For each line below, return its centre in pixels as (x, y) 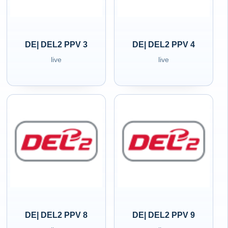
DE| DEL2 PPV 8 (56, 215)
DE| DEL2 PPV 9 (164, 215)
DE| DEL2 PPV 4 (164, 45)
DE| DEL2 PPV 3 (56, 45)
